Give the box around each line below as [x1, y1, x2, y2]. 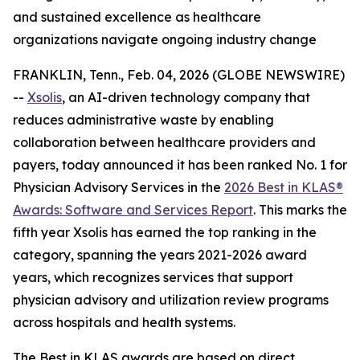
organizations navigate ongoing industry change [13, 31, 317, 47]
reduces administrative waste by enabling [13, 112, 274, 128]
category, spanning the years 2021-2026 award [13, 247, 307, 263]
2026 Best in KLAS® [224, 179, 343, 195]
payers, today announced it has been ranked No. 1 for [13, 157, 347, 173]
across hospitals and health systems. [13, 314, 235, 330]
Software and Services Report [65, 202, 253, 218]
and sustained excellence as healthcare [13, 9, 261, 25]
